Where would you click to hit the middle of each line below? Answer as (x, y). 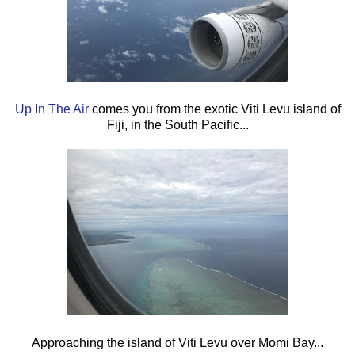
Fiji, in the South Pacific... (177, 124)
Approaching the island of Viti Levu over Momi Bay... (177, 342)
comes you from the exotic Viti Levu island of (214, 109)
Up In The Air (52, 109)
